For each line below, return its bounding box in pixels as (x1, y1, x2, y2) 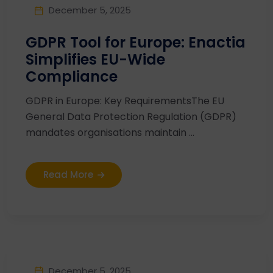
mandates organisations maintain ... (26, 125, 194, 140)
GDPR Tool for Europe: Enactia (26, 32, 246, 52)
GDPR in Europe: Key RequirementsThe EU (26, 93, 224, 108)
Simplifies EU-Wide (26, 49, 165, 69)
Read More (43, 168, 93, 181)
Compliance (26, 66, 118, 87)
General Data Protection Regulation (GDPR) (26, 109, 236, 124)
